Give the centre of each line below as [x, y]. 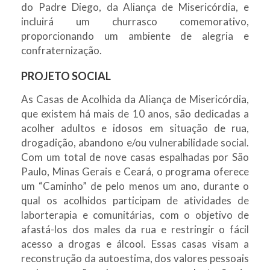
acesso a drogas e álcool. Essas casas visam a [135, 243]
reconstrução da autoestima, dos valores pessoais [135, 258]
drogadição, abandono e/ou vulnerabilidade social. [135, 142]
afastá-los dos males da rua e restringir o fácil [135, 229]
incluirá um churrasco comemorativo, [135, 21]
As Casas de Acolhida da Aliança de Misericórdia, [135, 99]
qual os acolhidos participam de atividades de [135, 200]
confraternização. [61, 50]
